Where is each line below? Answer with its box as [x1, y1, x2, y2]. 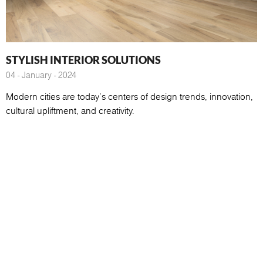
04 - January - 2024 [6, 69, 76, 81]
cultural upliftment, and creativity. [6, 104, 134, 117]
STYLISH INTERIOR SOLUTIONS [6, 53, 161, 66]
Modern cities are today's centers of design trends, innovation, [6, 90, 253, 103]
